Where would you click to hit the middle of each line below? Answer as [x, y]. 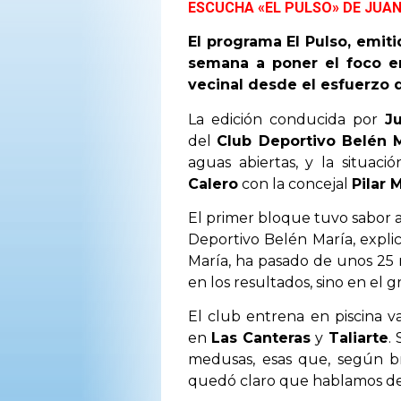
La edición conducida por [286, 119]
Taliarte [358, 338]
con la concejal [295, 183]
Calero [213, 183]
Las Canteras [261, 338]
